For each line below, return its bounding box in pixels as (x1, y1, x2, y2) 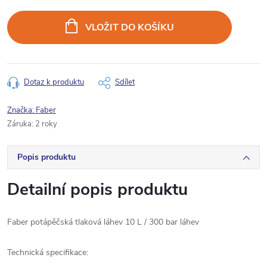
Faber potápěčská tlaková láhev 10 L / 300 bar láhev (7, 216, 199, 228)
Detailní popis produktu (7, 178, 188, 201)
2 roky (35, 119, 57, 129)
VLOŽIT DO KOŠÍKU (85, 21, 174, 34)
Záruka (7, 119, 32, 129)
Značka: (7, 105, 36, 116)
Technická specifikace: (7, 247, 100, 258)
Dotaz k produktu (24, 77, 84, 88)
